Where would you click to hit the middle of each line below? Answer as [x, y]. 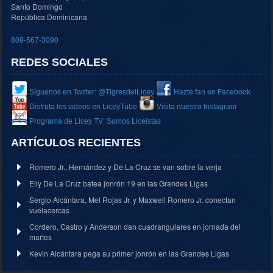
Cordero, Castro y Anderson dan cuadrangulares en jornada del [135, 226]
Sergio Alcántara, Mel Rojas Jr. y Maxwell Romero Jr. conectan [133, 199]
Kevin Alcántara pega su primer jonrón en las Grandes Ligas [129, 253]
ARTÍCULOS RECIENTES [76, 142]
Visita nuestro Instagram [197, 106]
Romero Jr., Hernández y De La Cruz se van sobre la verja [126, 166]
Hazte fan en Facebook [212, 92]
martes [41, 236]
